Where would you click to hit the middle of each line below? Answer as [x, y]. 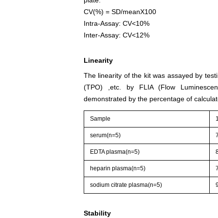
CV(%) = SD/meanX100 [120, 11]
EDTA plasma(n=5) [115, 152]
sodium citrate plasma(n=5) [126, 185]
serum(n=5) [106, 135]
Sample [100, 118]
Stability [97, 213]
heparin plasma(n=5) [118, 168]
